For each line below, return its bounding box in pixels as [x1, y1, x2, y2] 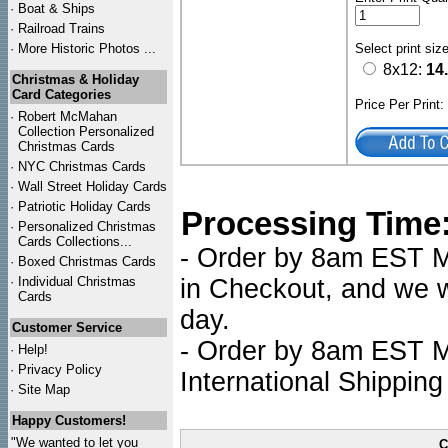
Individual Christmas [18, 274, 136, 289]
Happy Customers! [12, 413, 126, 428]
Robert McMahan [18, 109, 117, 124]
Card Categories [12, 87, 111, 102]
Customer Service [12, 320, 122, 335]
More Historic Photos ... [18, 41, 156, 56]
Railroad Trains [18, 21, 105, 36]
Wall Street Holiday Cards [18, 179, 167, 194]
